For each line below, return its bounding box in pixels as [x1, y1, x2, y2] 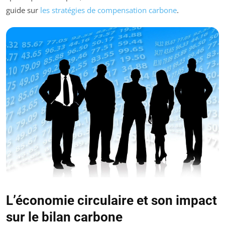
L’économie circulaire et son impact [6, 193, 217, 208]
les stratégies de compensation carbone [40, 5, 177, 15]
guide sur [6, 5, 40, 15]
